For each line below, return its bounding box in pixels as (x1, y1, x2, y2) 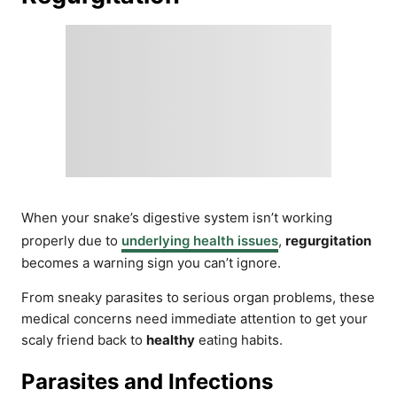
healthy (146, 331, 195, 348)
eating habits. (195, 331, 283, 348)
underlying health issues (121, 232, 278, 249)
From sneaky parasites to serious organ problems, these (21, 289, 375, 306)
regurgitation (285, 232, 371, 249)
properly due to (21, 232, 121, 249)
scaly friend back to (21, 331, 146, 348)
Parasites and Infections (21, 369, 273, 394)
